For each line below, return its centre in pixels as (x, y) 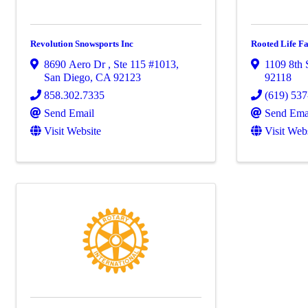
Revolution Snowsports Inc (82, 44)
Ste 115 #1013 (145, 64)
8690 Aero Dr (76, 64)
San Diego (67, 77)
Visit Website (73, 131)
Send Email (69, 113)
